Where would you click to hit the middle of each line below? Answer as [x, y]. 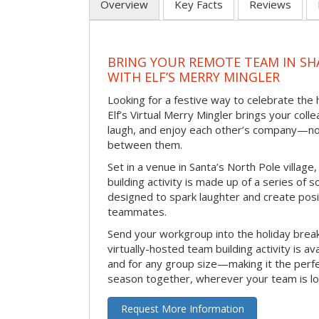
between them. [145, 144]
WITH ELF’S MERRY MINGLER [194, 77]
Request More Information [182, 308]
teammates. [137, 211]
